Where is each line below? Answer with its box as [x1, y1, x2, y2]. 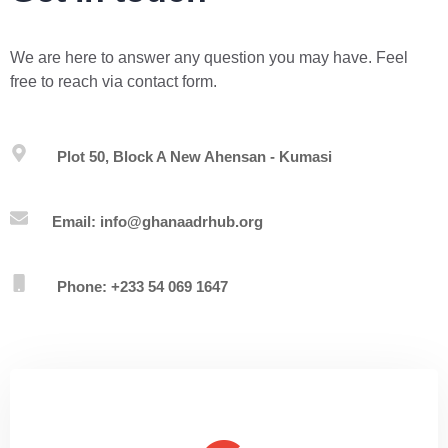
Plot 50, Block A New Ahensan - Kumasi [57, 147, 332, 165]
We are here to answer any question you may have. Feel [10, 49, 408, 67]
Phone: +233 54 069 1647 [57, 277, 228, 295]
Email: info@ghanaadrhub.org [52, 212, 263, 230]
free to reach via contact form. [10, 73, 217, 91]
